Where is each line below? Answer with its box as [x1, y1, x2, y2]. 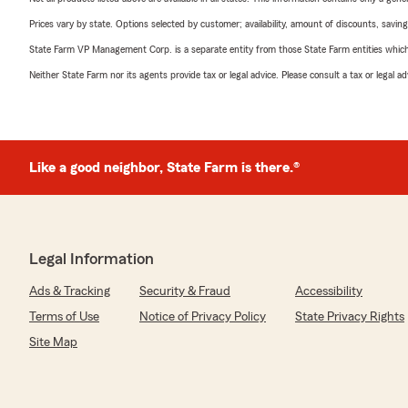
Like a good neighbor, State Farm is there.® [29, 159, 300, 175]
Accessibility [295, 284, 362, 298]
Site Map [29, 335, 77, 349]
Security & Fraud [139, 284, 230, 298]
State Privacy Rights [295, 310, 404, 323]
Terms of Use [29, 310, 99, 323]
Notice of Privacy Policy [139, 310, 266, 323]
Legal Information [29, 250, 154, 267]
